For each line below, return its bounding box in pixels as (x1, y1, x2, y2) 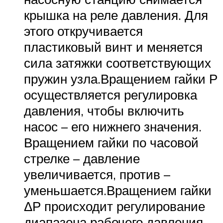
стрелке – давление (24, 150, 140, 166)
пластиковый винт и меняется (24, 38, 203, 55)
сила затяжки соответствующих (24, 54, 211, 71)
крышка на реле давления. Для (24, 6, 208, 23)
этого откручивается (24, 22, 143, 39)
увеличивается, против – (24, 166, 170, 182)
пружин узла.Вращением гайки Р (24, 70, 218, 87)
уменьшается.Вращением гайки (24, 182, 212, 198)
